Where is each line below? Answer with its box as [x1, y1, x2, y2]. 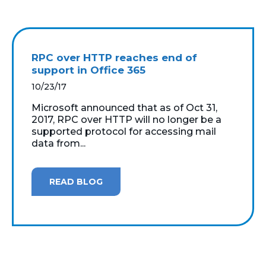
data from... [31, 137, 85, 149]
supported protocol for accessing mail [31, 125, 216, 137]
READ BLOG [49, 176, 103, 187]
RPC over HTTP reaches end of [31, 51, 197, 64]
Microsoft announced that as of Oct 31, [31, 102, 217, 113]
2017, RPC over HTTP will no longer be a [31, 113, 221, 125]
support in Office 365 [31, 64, 145, 76]
